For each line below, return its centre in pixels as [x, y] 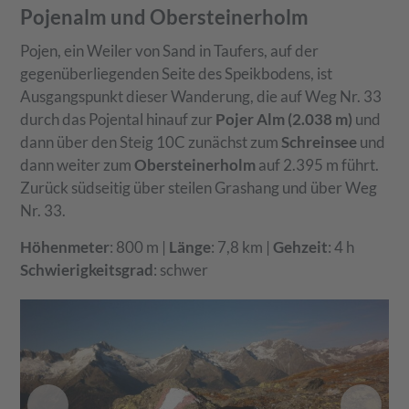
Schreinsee [320, 142]
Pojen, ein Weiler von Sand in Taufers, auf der [170, 50]
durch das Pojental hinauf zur [118, 119]
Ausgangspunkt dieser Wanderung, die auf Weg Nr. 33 [201, 96]
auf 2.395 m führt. [318, 164]
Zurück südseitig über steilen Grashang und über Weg [199, 187]
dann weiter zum [78, 164]
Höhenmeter [65, 246]
